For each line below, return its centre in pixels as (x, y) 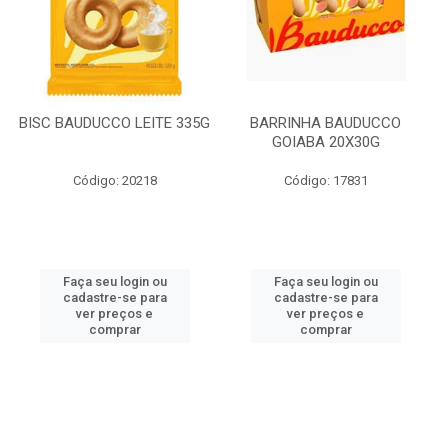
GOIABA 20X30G (325, 142)
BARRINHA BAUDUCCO (325, 123)
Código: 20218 (114, 180)
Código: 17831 (325, 180)
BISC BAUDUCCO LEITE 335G (114, 123)
